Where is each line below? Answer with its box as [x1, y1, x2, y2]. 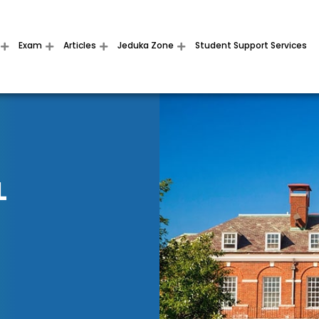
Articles [63, 39, 97, 52]
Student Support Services [195, 39, 308, 52]
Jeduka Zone [117, 39, 174, 52]
